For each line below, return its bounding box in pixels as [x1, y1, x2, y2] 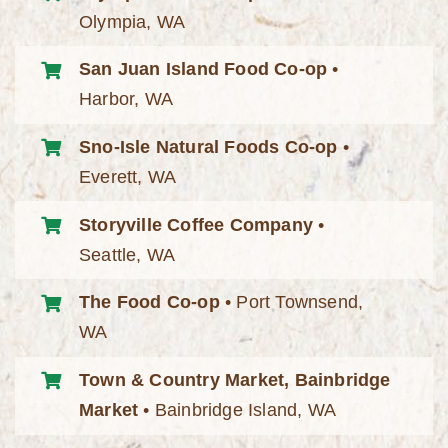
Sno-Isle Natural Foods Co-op [79, 137, 338, 157]
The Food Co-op [79, 292, 220, 313]
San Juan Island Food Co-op [79, 59, 328, 80]
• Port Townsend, [219, 292, 364, 313]
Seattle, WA [79, 244, 176, 265]
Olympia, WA [79, 11, 186, 32]
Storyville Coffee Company [79, 214, 314, 235]
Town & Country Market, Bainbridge [79, 370, 391, 391]
